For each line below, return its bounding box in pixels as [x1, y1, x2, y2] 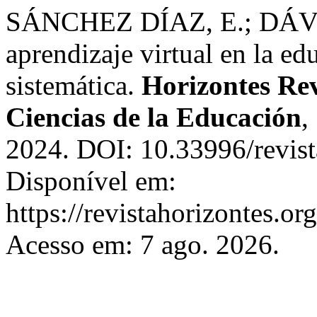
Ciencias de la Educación [6, 102, 301, 132]
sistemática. [6, 70, 142, 100]
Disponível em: [6, 166, 176, 196]
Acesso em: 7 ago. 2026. [6, 229, 279, 260]
